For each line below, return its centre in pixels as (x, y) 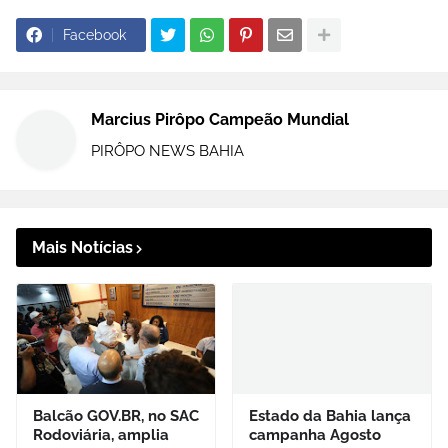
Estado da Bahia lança (330, 416)
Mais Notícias (82, 248)
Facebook (94, 35)
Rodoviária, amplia (101, 435)
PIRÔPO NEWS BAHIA (167, 151)
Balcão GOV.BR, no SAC (116, 416)
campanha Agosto (315, 435)
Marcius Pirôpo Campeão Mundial (220, 120)
